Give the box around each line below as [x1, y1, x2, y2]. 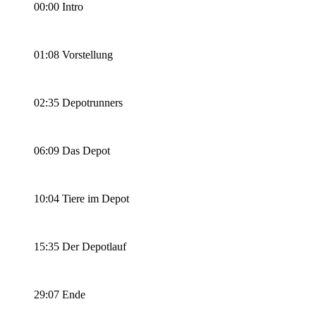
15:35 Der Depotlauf [34, 240, 126, 253]
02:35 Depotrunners [34, 96, 123, 109]
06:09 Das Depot [34, 144, 110, 157]
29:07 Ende [34, 288, 85, 300]
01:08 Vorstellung [34, 48, 113, 61]
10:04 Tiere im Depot [34, 192, 129, 205]
